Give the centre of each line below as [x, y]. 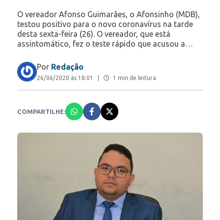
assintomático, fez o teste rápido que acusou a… [105, 44]
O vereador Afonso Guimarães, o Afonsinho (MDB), [109, 14]
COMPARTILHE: [41, 112]
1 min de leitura [134, 78]
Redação [67, 67]
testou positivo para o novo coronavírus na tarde [105, 24]
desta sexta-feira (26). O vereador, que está [94, 34]
